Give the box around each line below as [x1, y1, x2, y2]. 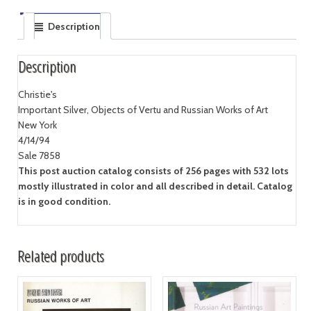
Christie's [17, 88, 57, 101]
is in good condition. [17, 195, 110, 208]
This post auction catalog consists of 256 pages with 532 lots [17, 165, 289, 178]
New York [17, 119, 57, 132]
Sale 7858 [17, 149, 60, 162]
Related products [17, 245, 104, 267]
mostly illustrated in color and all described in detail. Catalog [17, 180, 292, 193]
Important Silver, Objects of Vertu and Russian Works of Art [17, 103, 268, 117]
